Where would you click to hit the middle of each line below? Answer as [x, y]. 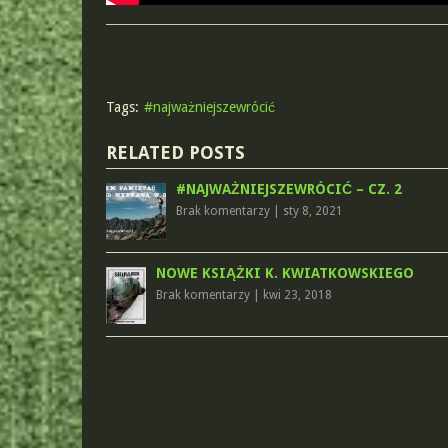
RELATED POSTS [175, 152]
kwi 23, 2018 [297, 295]
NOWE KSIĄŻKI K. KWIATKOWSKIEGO [284, 273]
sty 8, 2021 [312, 211]
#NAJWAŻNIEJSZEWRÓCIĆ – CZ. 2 [288, 189]
